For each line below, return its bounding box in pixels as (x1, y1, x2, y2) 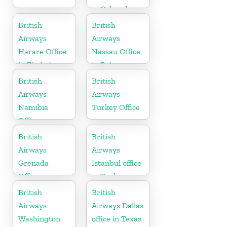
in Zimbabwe (18, 59, 64, 69)
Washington (18, 213, 60, 223)
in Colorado (92, 4, 132, 14)
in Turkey (92, 171, 126, 181)
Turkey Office (92, 102, 140, 112)
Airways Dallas (92, 200, 144, 210)
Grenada (18, 158, 49, 168)
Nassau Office (92, 46, 141, 56)
